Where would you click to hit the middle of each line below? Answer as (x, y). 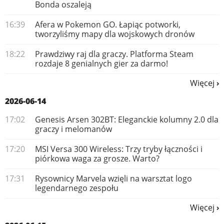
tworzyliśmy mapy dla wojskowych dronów (115, 34)
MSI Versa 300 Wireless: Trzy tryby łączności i (119, 149)
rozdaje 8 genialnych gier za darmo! (101, 63)
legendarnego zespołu (77, 188)
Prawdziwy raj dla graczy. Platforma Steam (114, 54)
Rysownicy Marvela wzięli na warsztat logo (113, 178)
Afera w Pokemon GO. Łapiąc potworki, (108, 24)
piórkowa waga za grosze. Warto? (97, 158)
